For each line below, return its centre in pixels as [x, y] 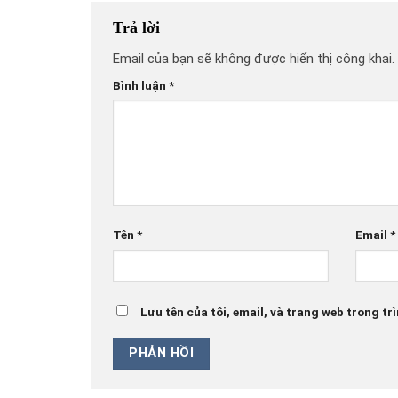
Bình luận [141, 85]
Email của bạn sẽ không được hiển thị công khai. [254, 59]
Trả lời [139, 28]
